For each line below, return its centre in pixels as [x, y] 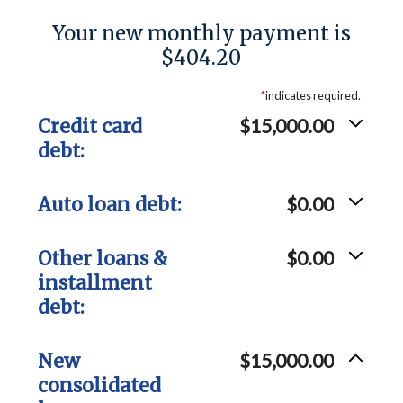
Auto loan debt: [109, 205]
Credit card [90, 126]
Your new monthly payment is [201, 33]
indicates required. [313, 95]
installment [94, 283]
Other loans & [102, 259]
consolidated [99, 385]
